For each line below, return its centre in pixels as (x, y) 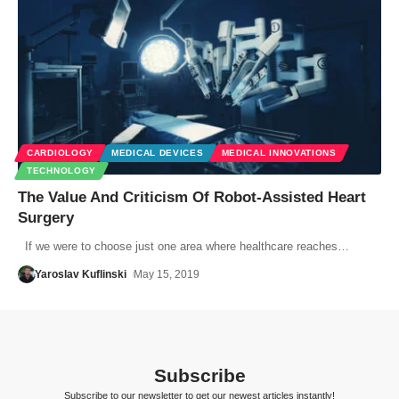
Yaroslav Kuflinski (80, 274)
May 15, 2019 (167, 274)
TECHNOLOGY (61, 170)
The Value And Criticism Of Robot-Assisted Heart (192, 197)
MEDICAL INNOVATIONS (279, 152)
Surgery (46, 217)
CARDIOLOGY (60, 152)
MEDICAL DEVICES (158, 152)
